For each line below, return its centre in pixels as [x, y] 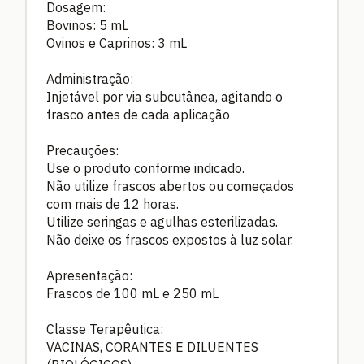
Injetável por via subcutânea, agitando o [165, 96]
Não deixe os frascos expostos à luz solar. [170, 239]
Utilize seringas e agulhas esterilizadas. [162, 221]
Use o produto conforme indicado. [145, 168]
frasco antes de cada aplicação [138, 114]
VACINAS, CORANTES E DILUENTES [152, 347]
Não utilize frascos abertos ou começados [170, 186]
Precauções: [82, 150]
